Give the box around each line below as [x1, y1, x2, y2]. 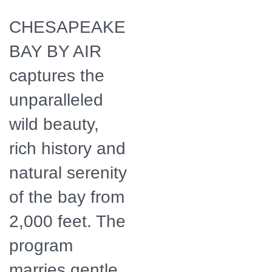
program [9, 236, 73, 255]
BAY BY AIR [9, 41, 101, 61]
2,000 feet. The [9, 211, 126, 231]
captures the [9, 66, 104, 85]
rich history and [9, 138, 126, 158]
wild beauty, [9, 114, 99, 134]
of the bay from [9, 187, 124, 206]
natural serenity [9, 163, 127, 182]
